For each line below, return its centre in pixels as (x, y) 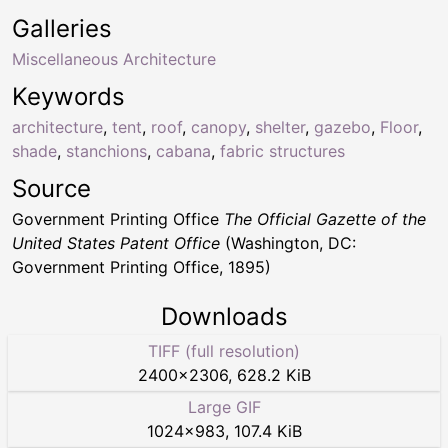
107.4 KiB (267, 430)
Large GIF (224, 406)
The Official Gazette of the (325, 218)
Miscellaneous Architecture (114, 58)
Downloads (224, 316)
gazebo (342, 126)
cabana (183, 150)
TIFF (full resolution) (224, 350)
